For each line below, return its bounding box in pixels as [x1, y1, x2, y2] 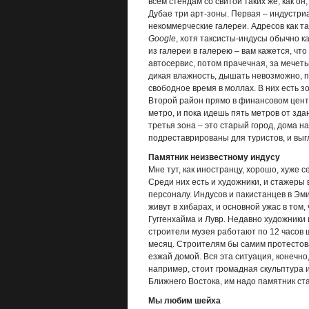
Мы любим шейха [148, 296, 221, 306]
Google [148, 34, 176, 43]
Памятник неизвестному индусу [148, 152, 280, 162]
